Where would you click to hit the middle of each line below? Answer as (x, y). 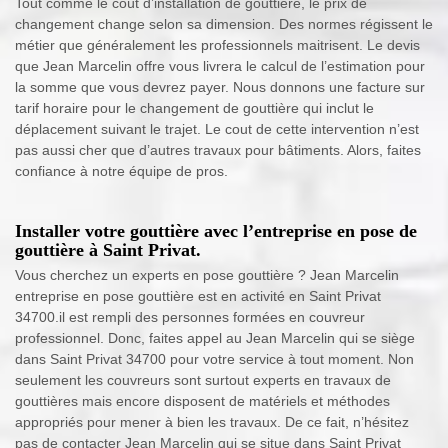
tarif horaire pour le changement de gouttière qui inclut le (194, 108)
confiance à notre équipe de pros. (121, 171)
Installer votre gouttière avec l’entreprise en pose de (216, 231)
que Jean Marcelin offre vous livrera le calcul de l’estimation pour (220, 66)
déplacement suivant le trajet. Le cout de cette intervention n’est (217, 129)
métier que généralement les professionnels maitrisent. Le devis (217, 45)
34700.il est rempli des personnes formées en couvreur (190, 317)
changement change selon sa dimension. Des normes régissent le (224, 24)
